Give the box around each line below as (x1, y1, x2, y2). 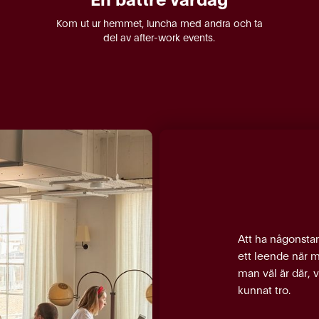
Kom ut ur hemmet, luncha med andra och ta (56, 16, 263, 29)
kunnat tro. (238, 282, 291, 297)
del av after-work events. (103, 30, 216, 43)
